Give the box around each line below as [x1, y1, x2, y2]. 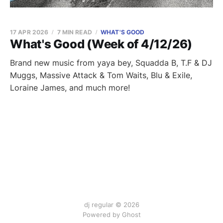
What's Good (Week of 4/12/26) [10, 37, 193, 51]
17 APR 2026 [10, 28, 49, 36]
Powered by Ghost [82, 211, 141, 219]
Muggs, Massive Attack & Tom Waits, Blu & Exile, [10, 70, 192, 80]
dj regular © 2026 [84, 201, 139, 209]
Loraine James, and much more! [10, 83, 130, 93]
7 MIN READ [57, 28, 92, 36]
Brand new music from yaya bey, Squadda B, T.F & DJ [10, 58, 212, 68]
